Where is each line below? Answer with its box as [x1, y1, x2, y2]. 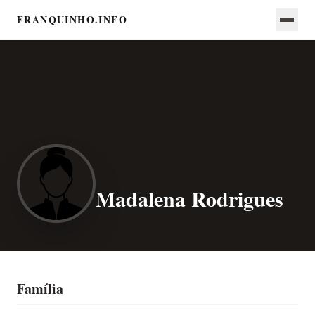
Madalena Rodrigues [96, 183, 283, 214]
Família [17, 278, 63, 299]
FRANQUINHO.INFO [17, 12, 127, 27]
